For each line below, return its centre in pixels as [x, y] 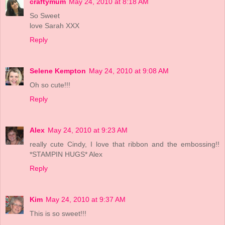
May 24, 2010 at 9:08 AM [129, 71]
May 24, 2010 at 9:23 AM [88, 130]
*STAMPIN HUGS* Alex [66, 154]
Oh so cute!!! [50, 85]
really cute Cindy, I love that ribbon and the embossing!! [125, 144]
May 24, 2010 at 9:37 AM [86, 200]
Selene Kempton [58, 71]
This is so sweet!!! [58, 214]
